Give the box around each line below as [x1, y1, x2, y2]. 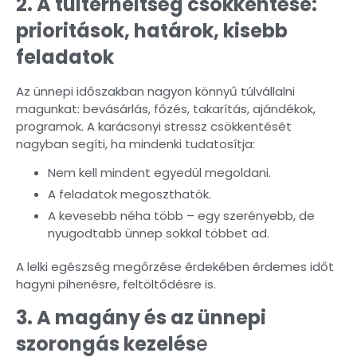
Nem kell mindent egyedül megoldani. [48, 163, 271, 181]
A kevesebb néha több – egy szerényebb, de [48, 206, 315, 224]
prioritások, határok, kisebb [16, 17, 288, 44]
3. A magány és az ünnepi [16, 304, 266, 331]
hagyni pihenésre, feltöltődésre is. [16, 275, 216, 292]
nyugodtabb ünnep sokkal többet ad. [48, 224, 269, 241]
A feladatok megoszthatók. [48, 185, 211, 202]
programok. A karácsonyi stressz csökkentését [16, 117, 292, 135]
